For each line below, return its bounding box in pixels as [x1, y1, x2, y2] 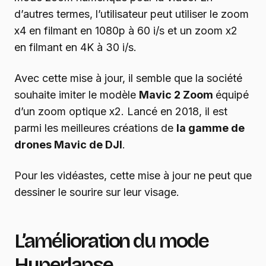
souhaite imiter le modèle [14, 88, 139, 102]
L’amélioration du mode [14, 229, 209, 254]
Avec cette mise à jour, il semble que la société [14, 72, 242, 85]
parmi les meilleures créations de [14, 122, 176, 135]
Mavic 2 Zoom [139, 88, 216, 102]
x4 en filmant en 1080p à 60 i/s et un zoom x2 [14, 24, 237, 37]
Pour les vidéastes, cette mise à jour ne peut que [14, 169, 252, 182]
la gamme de [176, 122, 245, 135]
